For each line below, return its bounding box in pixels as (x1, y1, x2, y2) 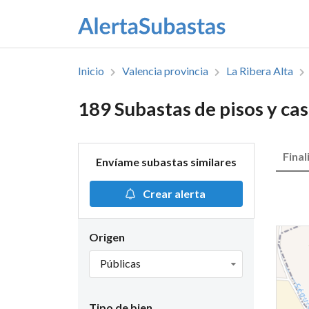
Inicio (77, 63, 104, 77)
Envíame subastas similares (95, 155, 237, 169)
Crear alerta (143, 187, 206, 201)
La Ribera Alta (226, 63, 293, 77)
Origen (88, 230, 125, 244)
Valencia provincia (121, 63, 208, 77)
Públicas (99, 257, 141, 270)
